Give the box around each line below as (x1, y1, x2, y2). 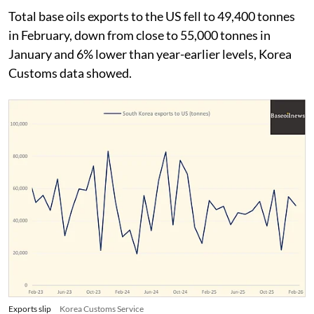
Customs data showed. (8, 64, 132, 81)
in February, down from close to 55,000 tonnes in (8, 27, 271, 43)
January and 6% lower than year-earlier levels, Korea (8, 46, 292, 62)
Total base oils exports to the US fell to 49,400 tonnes (8, 8, 295, 24)
